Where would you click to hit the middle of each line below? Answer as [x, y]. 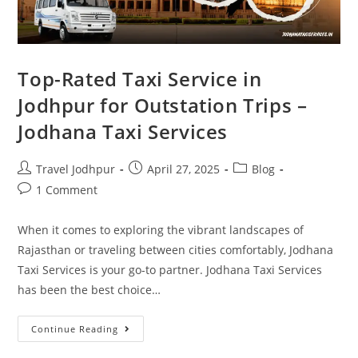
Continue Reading [75, 328]
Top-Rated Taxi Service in [140, 78]
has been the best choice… [89, 289]
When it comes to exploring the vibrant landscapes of [161, 229]
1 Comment [67, 189]
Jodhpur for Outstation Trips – [163, 105]
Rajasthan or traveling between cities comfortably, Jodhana [176, 249]
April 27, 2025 [184, 169]
